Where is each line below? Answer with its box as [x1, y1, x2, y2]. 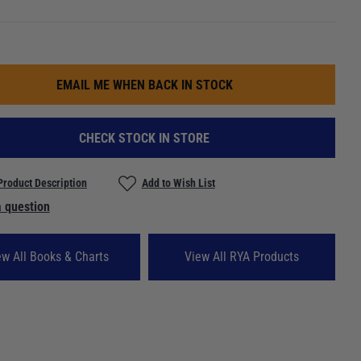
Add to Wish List [141, 176, 215, 190]
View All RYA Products [185, 248, 300, 264]
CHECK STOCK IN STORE [79, 131, 210, 147]
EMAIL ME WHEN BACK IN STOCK [56, 77, 233, 93]
